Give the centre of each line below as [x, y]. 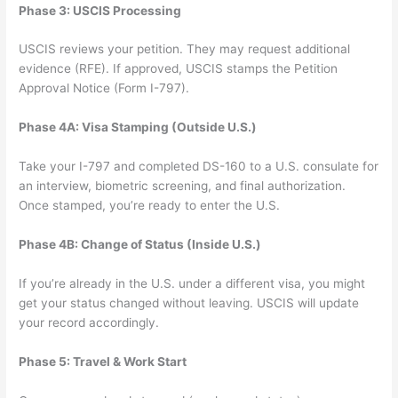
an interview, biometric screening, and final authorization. [183, 186]
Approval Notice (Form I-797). [104, 88]
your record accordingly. [89, 322]
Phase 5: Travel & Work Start [103, 361]
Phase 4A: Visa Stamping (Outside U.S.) [138, 127]
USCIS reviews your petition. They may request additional [185, 49]
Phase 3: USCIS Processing [100, 10]
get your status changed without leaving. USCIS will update [189, 302]
